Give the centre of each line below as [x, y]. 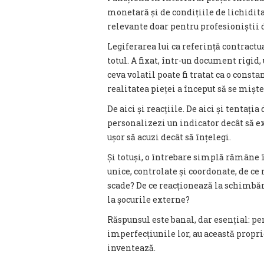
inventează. [131, 248]
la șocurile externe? [148, 199]
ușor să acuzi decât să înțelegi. [169, 137]
